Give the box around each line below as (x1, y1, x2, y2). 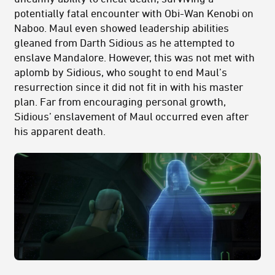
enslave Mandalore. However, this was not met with (14, 50, 255, 63)
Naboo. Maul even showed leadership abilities (14, 21, 229, 34)
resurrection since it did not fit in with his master (14, 80, 243, 93)
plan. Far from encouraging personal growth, (14, 95, 226, 107)
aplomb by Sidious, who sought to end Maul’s (14, 65, 227, 78)
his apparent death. (14, 124, 106, 137)
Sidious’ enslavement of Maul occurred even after (14, 109, 249, 122)
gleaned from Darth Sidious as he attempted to (14, 36, 234, 48)
